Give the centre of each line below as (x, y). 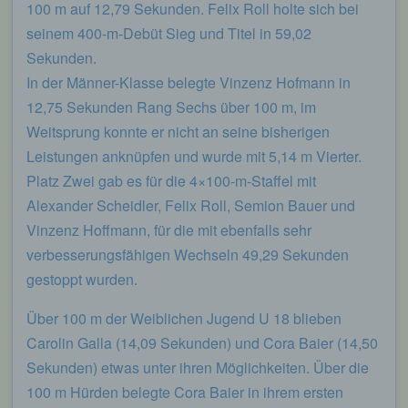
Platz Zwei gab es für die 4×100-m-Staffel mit (171, 180)
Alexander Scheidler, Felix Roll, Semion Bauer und (191, 205)
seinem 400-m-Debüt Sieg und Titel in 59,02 (169, 33)
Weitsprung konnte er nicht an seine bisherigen (178, 131)
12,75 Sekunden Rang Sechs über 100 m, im (171, 107)
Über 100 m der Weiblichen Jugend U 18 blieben (184, 318)
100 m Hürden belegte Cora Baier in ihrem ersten (185, 392)
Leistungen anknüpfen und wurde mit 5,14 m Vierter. (194, 156)
